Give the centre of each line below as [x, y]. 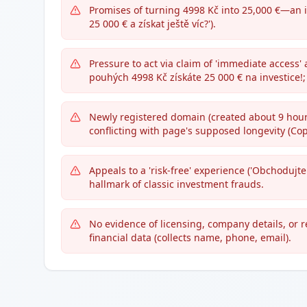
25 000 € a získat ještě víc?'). [152, 24]
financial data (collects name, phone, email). [190, 237]
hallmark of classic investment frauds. [176, 184]
